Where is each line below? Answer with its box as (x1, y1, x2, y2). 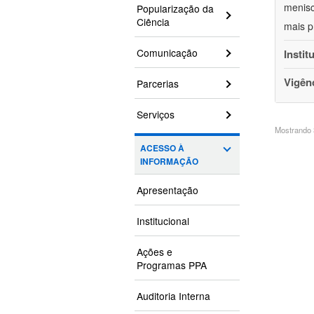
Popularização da (137, 1, 214, 16)
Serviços (137, 107, 175, 122)
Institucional (137, 214, 189, 228)
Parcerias (137, 76, 179, 91)
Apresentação (137, 183, 198, 198)
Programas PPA (137, 258, 207, 273)
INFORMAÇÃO (140, 156, 198, 168)
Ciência (137, 15, 170, 29)
